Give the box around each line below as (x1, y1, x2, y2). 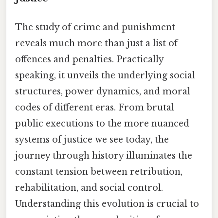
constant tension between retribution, (15, 166, 182, 177)
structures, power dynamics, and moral (15, 86, 190, 97)
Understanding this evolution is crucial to (15, 198, 199, 209)
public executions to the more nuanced (15, 118, 189, 129)
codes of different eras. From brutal (15, 102, 174, 113)
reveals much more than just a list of (15, 37, 178, 49)
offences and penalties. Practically (15, 54, 163, 65)
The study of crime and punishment (15, 21, 175, 33)
